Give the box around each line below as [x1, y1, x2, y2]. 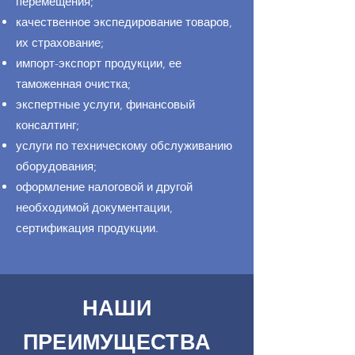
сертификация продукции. [16, 220, 158, 235]
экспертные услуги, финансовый [16, 97, 195, 112]
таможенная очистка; [16, 76, 131, 91]
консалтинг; [16, 117, 79, 132]
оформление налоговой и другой [16, 179, 193, 194]
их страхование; [16, 35, 104, 50]
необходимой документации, [16, 200, 173, 215]
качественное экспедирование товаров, [16, 14, 232, 29]
